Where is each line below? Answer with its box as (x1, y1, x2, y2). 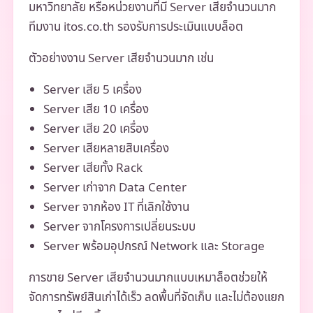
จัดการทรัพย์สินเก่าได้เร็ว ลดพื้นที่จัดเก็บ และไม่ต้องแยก (28, 288, 284, 307)
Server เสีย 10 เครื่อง (43, 100, 149, 119)
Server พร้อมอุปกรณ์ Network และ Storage (43, 237, 265, 256)
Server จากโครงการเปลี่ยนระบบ (43, 217, 196, 236)
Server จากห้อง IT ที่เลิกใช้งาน (43, 198, 189, 217)
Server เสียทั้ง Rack (43, 159, 143, 177)
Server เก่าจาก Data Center (43, 178, 187, 197)
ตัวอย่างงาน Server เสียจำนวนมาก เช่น (28, 49, 214, 68)
